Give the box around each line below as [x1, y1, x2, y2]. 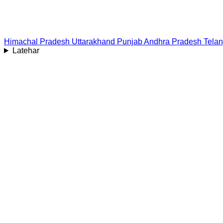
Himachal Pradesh [4, 37, 70, 46]
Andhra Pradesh [144, 37, 202, 46]
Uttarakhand [72, 37, 115, 46]
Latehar [12, 46, 39, 55]
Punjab [117, 37, 142, 46]
